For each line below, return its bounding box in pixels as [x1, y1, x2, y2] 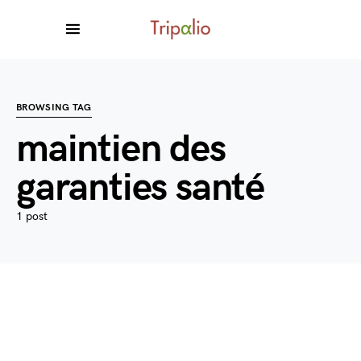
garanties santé [16, 165, 264, 211]
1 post [16, 210, 48, 223]
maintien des [16, 127, 226, 172]
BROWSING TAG [16, 102, 92, 114]
